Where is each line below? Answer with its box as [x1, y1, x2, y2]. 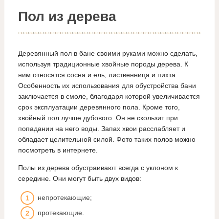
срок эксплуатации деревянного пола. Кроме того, [18, 103, 180, 111]
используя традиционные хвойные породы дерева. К [18, 60, 188, 68]
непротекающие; [37, 194, 92, 201]
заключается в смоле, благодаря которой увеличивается [18, 92, 200, 100]
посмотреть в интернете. [18, 146, 98, 154]
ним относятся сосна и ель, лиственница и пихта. [18, 71, 177, 79]
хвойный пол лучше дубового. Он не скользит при [18, 114, 178, 122]
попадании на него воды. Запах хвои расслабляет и [18, 125, 185, 132]
